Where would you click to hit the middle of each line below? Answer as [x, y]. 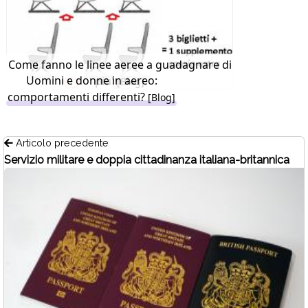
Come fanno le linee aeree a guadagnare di [120, 64]
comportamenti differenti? [78, 97]
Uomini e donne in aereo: [91, 80]
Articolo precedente [61, 142]
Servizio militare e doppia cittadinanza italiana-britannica [147, 159]
